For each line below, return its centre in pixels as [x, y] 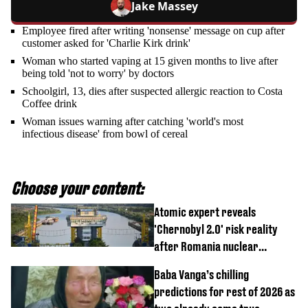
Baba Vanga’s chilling [201, 275]
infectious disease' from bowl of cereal [105, 134]
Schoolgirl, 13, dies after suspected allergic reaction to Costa [152, 91]
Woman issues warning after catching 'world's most [133, 122]
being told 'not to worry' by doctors [98, 74]
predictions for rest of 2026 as [224, 292]
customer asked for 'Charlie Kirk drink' [106, 43]
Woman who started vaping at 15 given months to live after [150, 61]
